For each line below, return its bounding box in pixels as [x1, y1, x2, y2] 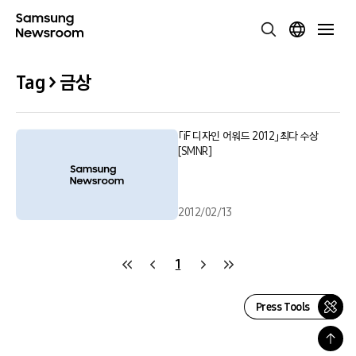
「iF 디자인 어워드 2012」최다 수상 [178, 130, 319, 143]
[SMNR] [178, 145, 212, 158]
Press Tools [255, 300, 310, 314]
